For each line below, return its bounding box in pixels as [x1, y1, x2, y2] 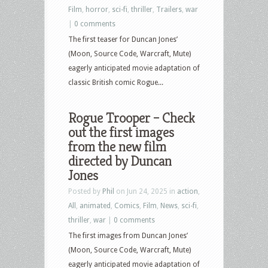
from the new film [68, 137, 166, 156]
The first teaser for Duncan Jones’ [68, 35, 178, 44]
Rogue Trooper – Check [68, 108, 195, 127]
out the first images [68, 123, 174, 141]
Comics [114, 201, 139, 210]
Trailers [156, 5, 182, 14]
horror [86, 5, 108, 14]
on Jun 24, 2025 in [114, 187, 177, 196]
